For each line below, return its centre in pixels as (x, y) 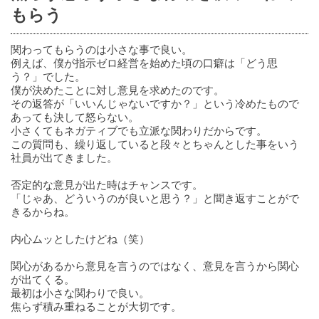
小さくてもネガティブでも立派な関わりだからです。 (139, 130)
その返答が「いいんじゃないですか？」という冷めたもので (155, 103)
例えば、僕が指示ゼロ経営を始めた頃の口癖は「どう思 (144, 62)
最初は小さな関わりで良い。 (80, 292)
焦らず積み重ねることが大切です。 (96, 306)
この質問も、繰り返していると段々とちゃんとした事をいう (155, 143)
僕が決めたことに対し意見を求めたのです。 (117, 89)
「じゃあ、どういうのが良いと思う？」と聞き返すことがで (155, 198)
